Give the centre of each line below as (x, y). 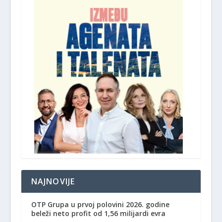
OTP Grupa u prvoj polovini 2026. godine (100, 205)
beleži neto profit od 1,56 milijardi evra (98, 214)
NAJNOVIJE (53, 182)
